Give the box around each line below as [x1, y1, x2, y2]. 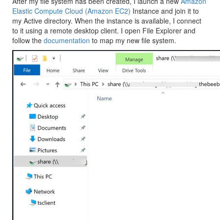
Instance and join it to [131, 6, 199, 16]
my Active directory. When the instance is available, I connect [12, 16, 201, 26]
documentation [44, 35, 90, 45]
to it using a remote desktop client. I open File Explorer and [12, 26, 195, 35]
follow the [12, 35, 44, 45]
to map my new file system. [90, 35, 176, 45]
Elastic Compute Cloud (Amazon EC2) [12, 6, 131, 16]
